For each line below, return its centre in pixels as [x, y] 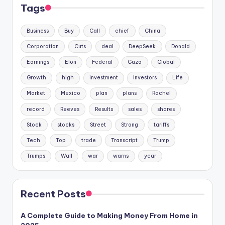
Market [36, 93]
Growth [37, 78]
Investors [145, 78]
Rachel [162, 93]
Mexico [70, 93]
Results [104, 109]
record [36, 109]
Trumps [36, 156]
